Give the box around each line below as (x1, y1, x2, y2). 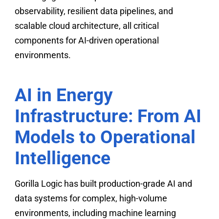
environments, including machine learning (15, 207, 176, 218)
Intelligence (15, 147, 110, 169)
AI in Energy (15, 84, 113, 106)
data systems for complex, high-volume (15, 193, 167, 203)
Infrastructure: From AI (15, 105, 201, 127)
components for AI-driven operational (15, 35, 159, 46)
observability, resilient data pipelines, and (15, 6, 173, 17)
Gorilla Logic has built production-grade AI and (15, 178, 192, 189)
